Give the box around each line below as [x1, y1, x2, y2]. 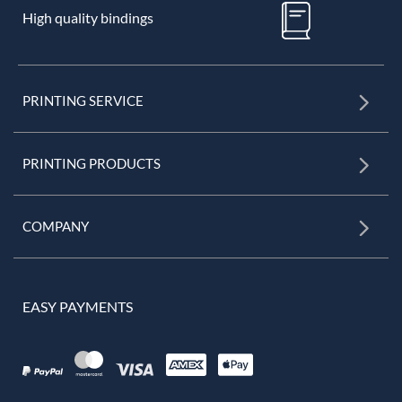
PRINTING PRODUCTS [22, 154, 161, 171]
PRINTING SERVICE [22, 92, 144, 109]
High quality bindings [22, 8, 153, 26]
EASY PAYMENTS [22, 297, 133, 315]
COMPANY [22, 217, 89, 234]
